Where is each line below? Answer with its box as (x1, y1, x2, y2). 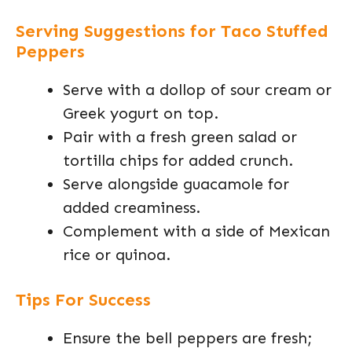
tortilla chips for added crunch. (63, 151, 293, 170)
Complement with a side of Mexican (63, 222, 330, 240)
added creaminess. (63, 198, 200, 217)
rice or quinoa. (63, 245, 170, 264)
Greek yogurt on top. (63, 104, 218, 123)
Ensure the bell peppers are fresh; (63, 328, 313, 347)
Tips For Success (16, 289, 151, 310)
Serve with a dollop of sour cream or (63, 80, 332, 99)
